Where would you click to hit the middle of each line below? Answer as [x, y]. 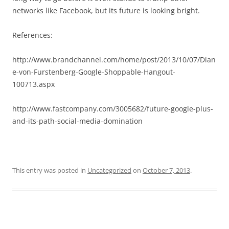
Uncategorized [109, 170]
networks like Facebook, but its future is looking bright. [106, 10]
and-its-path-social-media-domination [77, 121]
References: [32, 35]
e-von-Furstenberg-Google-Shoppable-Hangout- [94, 72]
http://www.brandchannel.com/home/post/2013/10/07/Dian [114, 59]
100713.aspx [33, 84]
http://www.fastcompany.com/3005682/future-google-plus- [113, 108]
